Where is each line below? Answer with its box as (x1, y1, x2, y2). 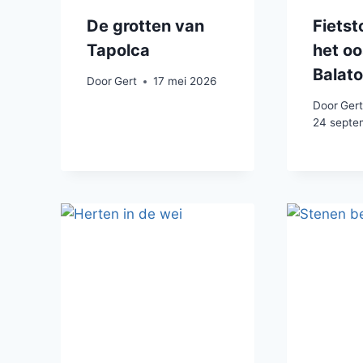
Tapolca (87, 40, 150, 60)
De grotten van (87, 15, 204, 36)
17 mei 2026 (153, 75, 217, 88)
